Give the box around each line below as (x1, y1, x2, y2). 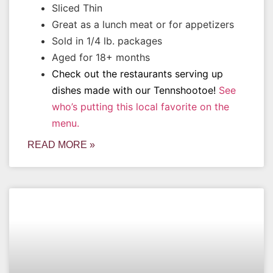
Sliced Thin (52, 2, 102, 14)
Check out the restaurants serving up (52, 68, 223, 80)
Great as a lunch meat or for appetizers (52, 18, 234, 30)
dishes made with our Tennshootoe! (52, 84, 219, 96)
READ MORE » (27, 140, 95, 150)
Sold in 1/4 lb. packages (52, 35, 162, 47)
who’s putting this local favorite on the (52, 101, 229, 113)
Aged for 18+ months (52, 51, 150, 63)
